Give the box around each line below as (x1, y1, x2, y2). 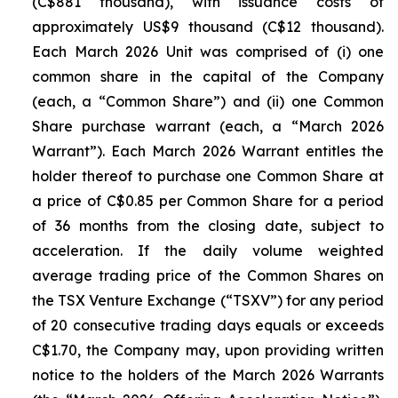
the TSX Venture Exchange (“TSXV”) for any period (32, 291, 384, 310)
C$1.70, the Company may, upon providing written (32, 341, 384, 360)
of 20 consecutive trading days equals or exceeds (32, 316, 384, 335)
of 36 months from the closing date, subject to (32, 217, 384, 235)
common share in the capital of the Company (32, 68, 384, 86)
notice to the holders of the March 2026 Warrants (32, 366, 384, 385)
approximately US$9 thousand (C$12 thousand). (32, 18, 384, 36)
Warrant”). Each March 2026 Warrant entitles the (32, 142, 384, 161)
